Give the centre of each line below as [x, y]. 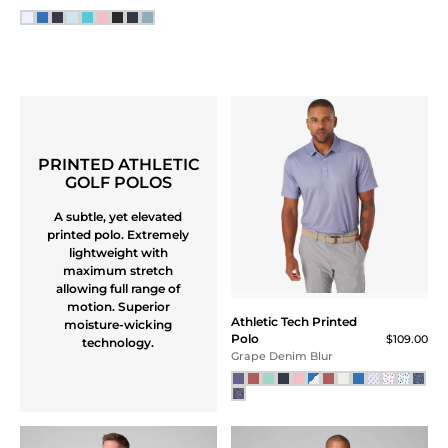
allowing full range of [118, 289]
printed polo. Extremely [118, 235]
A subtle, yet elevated [118, 217]
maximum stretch [118, 271]
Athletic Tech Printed [294, 321]
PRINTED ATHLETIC [118, 165]
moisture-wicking [118, 325]
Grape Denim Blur [282, 357]
